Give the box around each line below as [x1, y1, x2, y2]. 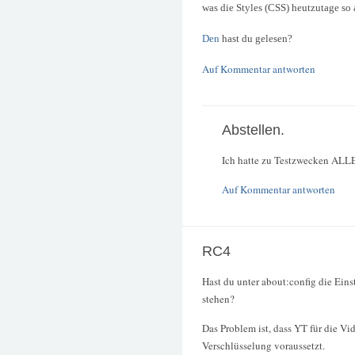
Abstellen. [222, 122, 284, 139]
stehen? [202, 291, 235, 306]
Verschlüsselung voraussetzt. [202, 338, 325, 353]
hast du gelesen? [219, 32, 292, 45]
